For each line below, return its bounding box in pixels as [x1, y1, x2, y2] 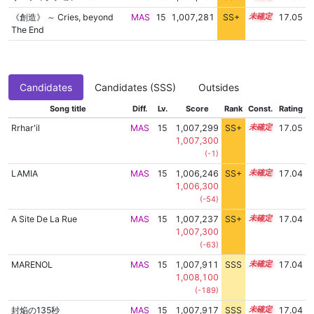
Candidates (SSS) [95, 81, 176, 94]
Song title [50, 104, 86, 114]
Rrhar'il [11, 123, 40, 134]
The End [11, 25, 44, 36]
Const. [248, 104, 273, 114]
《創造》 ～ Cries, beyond [11, 12, 114, 23]
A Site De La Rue [11, 214, 77, 225]
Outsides [198, 81, 239, 94]
